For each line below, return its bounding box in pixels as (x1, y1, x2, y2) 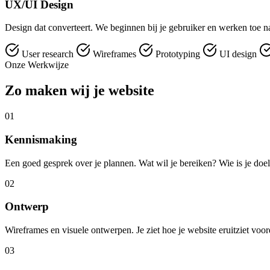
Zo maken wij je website (5, 83, 154, 99)
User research (19, 49, 76, 60)
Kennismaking (5, 133, 77, 146)
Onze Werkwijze (5, 60, 69, 71)
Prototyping (153, 49, 202, 60)
